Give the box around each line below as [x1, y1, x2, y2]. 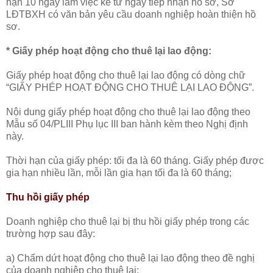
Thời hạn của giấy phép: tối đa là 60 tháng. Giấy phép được [6, 155, 264, 166]
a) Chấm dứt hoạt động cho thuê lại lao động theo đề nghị [6, 252, 255, 263]
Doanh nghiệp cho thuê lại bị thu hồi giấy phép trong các [6, 216, 249, 227]
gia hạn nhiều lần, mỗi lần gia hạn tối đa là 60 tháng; [6, 167, 232, 178]
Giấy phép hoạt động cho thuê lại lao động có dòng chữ [6, 69, 246, 80]
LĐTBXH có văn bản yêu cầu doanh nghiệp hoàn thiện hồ [6, 9, 256, 19]
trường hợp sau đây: [6, 228, 95, 239]
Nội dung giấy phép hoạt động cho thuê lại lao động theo [6, 106, 250, 117]
